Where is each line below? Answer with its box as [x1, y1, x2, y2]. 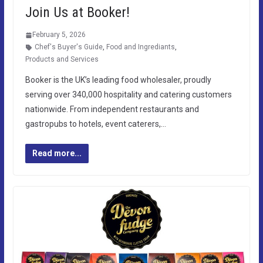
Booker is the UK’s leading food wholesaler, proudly [25, 75, 211, 85]
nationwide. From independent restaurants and [25, 104, 199, 114]
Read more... [32, 149, 82, 159]
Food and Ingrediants [106, 43, 175, 52]
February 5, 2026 [32, 31, 86, 39]
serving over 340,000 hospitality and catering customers [25, 90, 232, 100]
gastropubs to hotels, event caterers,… [25, 119, 166, 129]
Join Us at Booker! [25, 4, 130, 21]
